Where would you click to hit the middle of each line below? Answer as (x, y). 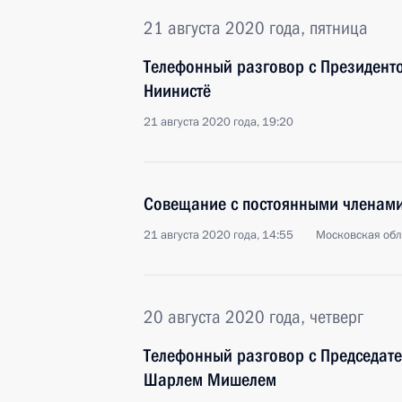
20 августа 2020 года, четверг (253, 317)
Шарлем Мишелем (210, 380)
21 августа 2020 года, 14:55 (218, 235)
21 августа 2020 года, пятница (256, 28)
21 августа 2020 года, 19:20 (218, 122)
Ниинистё (177, 91)
